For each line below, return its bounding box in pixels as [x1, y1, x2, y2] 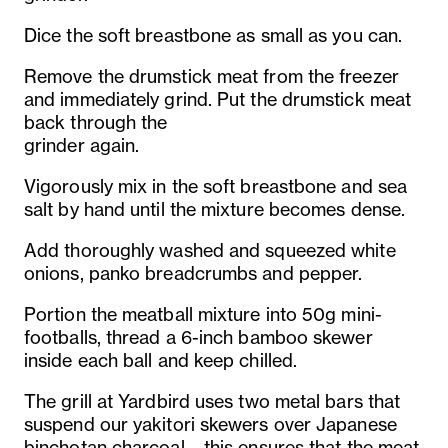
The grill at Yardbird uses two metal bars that [24, 389, 401, 413]
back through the [24, 110, 168, 134]
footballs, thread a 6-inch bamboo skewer [24, 325, 373, 349]
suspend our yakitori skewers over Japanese [24, 412, 397, 436]
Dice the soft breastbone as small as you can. [24, 23, 403, 47]
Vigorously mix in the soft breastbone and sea [24, 174, 408, 198]
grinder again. [24, 133, 140, 157]
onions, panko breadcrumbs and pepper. [24, 261, 363, 285]
